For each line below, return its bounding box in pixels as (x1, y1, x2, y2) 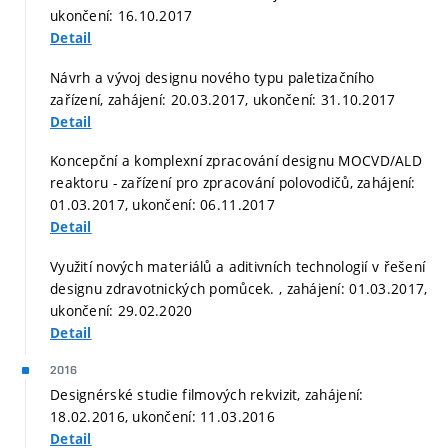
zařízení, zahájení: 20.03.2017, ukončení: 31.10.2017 (50, 89, 396, 109)
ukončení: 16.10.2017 (50, 6, 193, 26)
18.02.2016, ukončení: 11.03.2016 (50, 406, 275, 426)
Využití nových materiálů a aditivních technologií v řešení (50, 256, 426, 276)
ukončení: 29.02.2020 (50, 300, 193, 320)
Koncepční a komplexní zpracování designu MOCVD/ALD (50, 151, 422, 171)
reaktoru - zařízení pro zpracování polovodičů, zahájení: (50, 173, 416, 193)
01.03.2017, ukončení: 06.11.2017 (50, 195, 275, 215)
